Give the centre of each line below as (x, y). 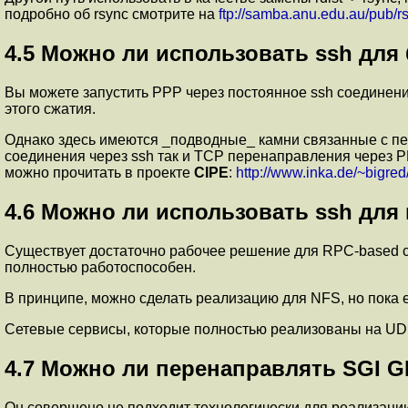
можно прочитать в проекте (99, 173)
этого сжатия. (50, 109)
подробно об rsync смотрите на (112, 15)
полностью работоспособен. (100, 268)
